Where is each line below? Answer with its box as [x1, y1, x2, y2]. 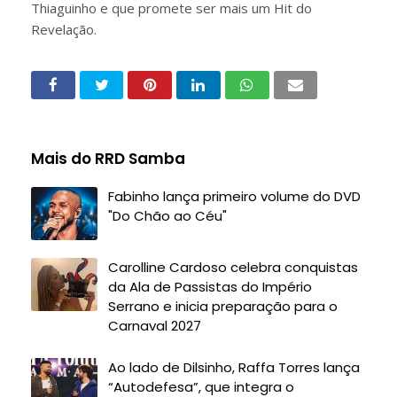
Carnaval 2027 [108, 316, 201, 335]
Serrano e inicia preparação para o [108, 297, 338, 315]
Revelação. [31, 20, 97, 38]
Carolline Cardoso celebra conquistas [108, 258, 358, 276]
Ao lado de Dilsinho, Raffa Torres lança [108, 358, 360, 377]
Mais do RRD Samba [31, 148, 185, 169]
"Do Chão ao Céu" [108, 206, 227, 225]
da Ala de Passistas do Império [108, 277, 312, 296]
